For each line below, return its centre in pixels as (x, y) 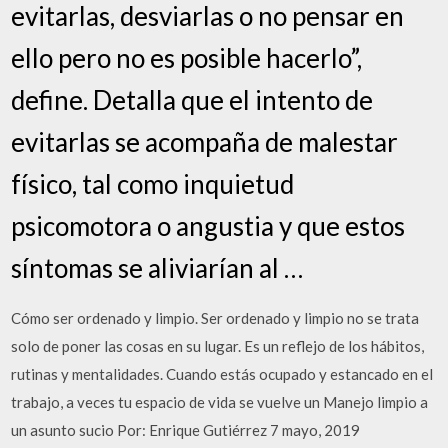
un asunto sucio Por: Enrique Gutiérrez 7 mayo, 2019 (186, 429)
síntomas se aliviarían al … (157, 267)
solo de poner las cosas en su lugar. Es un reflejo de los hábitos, (218, 345)
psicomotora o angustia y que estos (208, 225)
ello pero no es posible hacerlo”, (187, 57)
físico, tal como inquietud (153, 183)
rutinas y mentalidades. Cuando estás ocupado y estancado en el (222, 373)
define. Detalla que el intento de (192, 99)
